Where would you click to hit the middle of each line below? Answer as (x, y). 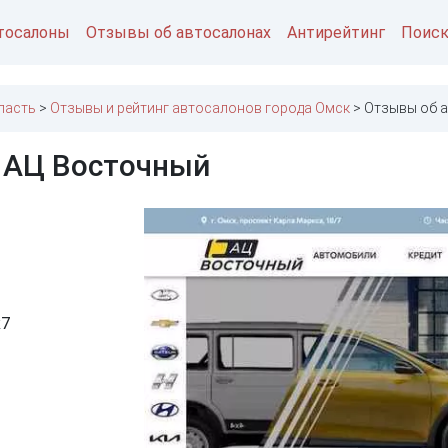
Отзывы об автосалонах (178, 32)
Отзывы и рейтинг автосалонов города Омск (200, 108)
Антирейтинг (336, 32)
